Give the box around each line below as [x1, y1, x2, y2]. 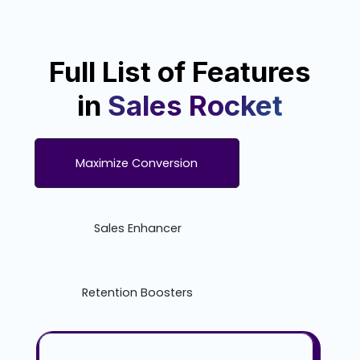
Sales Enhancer [93, 220, 182, 237]
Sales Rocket [108, 88, 283, 123]
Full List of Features [49, 55, 311, 89]
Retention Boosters [82, 284, 194, 301]
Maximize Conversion [76, 155, 198, 172]
